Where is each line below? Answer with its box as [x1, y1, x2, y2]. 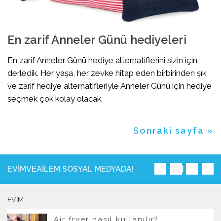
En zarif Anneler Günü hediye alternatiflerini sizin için [7, 55, 197, 66]
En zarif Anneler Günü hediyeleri [7, 33, 186, 47]
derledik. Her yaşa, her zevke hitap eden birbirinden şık [7, 68, 206, 78]
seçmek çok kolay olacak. [7, 94, 103, 104]
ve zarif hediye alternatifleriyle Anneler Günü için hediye [7, 81, 212, 91]
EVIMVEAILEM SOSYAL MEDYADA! [7, 164, 134, 174]
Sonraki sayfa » [133, 125, 214, 136]
